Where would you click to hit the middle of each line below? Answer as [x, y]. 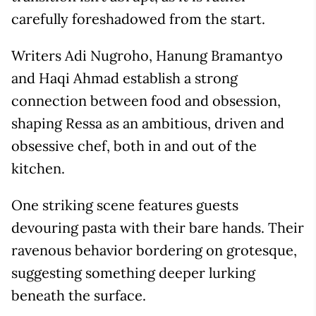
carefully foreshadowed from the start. [138, 19]
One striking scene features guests [125, 205]
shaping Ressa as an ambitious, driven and [148, 123]
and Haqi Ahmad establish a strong [124, 78]
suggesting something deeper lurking [133, 273]
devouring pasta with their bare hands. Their [158, 228]
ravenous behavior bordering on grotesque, [154, 250]
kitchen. [38, 169]
